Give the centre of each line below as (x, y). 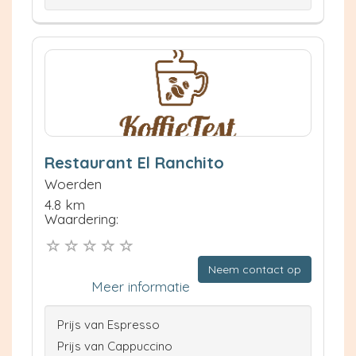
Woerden (73, 184)
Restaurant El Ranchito (134, 163)
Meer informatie (141, 286)
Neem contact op (255, 269)
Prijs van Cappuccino (115, 346)
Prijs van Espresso (108, 325)
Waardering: (81, 219)
